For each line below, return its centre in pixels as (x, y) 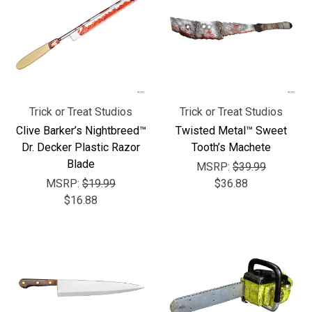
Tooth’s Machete (231, 147)
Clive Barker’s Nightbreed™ (81, 131)
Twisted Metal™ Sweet (231, 131)
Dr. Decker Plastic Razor (81, 147)
